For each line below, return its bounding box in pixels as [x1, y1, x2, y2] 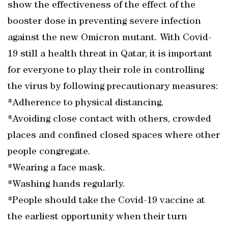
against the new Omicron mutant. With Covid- [8, 33, 212, 43]
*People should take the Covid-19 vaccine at [8, 196, 205, 206]
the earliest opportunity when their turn [8, 212, 187, 222]
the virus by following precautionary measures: [8, 82, 218, 92]
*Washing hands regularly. [8, 180, 125, 190]
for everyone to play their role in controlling [8, 66, 204, 76]
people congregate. [8, 147, 91, 157]
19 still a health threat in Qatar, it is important [8, 49, 212, 60]
